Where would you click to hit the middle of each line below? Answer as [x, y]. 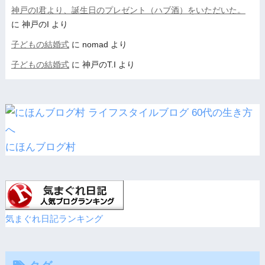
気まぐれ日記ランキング [54, 218]
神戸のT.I [99, 64]
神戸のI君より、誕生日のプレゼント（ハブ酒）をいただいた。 [128, 10]
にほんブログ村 [40, 147]
